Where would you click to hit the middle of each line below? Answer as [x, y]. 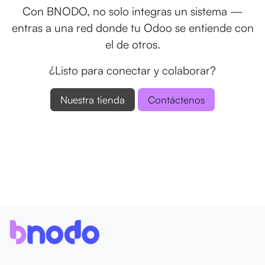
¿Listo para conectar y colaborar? [132, 70]
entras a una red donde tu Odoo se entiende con [132, 28]
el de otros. [132, 44]
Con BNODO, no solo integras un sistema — [132, 11]
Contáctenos [176, 99]
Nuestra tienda [93, 99]
